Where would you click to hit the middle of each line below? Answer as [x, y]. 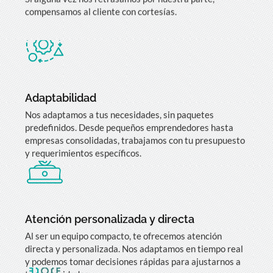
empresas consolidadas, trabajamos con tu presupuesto [135, 126]
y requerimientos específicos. [83, 139]
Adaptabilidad [61, 83]
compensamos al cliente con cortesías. [101, 8]
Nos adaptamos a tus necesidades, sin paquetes [119, 100]
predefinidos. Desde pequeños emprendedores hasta [129, 113]
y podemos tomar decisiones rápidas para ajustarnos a [133, 247]
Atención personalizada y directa [110, 205]
